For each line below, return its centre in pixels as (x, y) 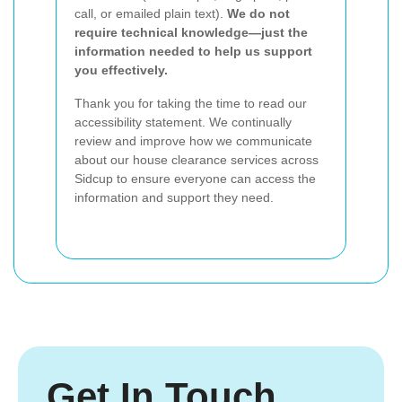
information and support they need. (174, 198)
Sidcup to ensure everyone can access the (195, 179)
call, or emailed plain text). (151, 14)
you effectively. (121, 70)
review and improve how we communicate (193, 141)
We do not (258, 14)
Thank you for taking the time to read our (191, 104)
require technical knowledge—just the (191, 33)
